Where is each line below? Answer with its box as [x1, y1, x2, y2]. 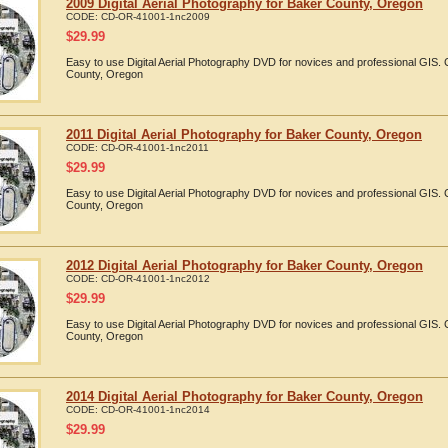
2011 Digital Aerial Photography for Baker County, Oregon [66, 127, 422, 142]
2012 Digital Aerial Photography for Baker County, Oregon [66, 258, 423, 273]
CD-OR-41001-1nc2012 [101, 273, 210, 284]
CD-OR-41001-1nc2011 [101, 142, 209, 153]
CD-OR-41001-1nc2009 [101, 11, 210, 22]
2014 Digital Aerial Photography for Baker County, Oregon [66, 389, 423, 404]
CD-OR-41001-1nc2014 [101, 404, 210, 415]
